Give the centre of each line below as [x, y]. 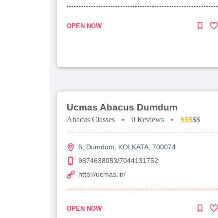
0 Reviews [148, 119]
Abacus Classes [91, 119]
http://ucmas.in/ [102, 174]
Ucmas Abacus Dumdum [122, 107]
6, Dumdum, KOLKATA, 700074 [127, 147]
